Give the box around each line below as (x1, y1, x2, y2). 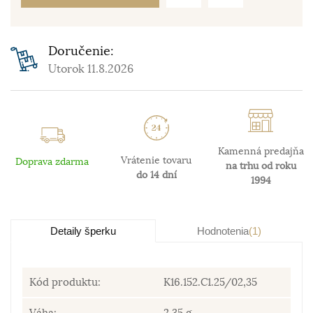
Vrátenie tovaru (121, 154, 192, 166)
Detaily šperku (50, 225, 116, 237)
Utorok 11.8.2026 (48, 62, 133, 76)
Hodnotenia (197, 225, 249, 237)
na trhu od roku (225, 159, 296, 172)
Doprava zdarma (15, 154, 89, 168)
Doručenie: (48, 43, 114, 59)
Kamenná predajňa (217, 145, 304, 157)
